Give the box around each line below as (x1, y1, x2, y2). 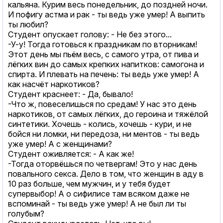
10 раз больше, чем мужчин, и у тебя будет (8, 178, 171, 189)
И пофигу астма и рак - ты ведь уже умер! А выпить (8, 9, 205, 19)
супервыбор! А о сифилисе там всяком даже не (8, 188, 190, 199)
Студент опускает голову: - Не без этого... (8, 29, 172, 39)
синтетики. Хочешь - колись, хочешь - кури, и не (8, 118, 192, 129)
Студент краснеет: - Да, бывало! (8, 89, 133, 99)
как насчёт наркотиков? (8, 79, 100, 89)
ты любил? (8, 19, 48, 29)
